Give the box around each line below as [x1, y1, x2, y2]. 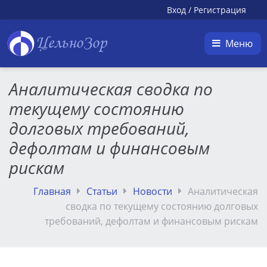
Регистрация [194, 4, 246, 15]
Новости [133, 185, 172, 198]
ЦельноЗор [36, 34, 107, 53]
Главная [33, 185, 71, 198]
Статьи [86, 185, 117, 198]
